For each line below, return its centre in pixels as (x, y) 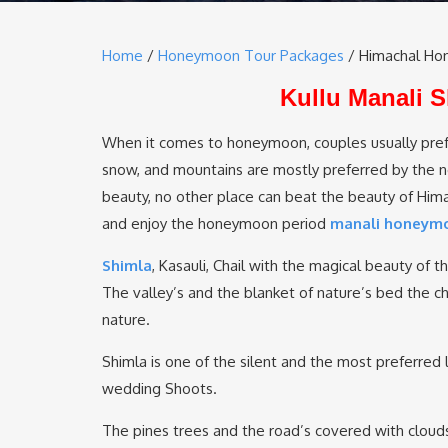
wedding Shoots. (159, 389)
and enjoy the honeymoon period (216, 224)
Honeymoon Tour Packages (251, 56)
